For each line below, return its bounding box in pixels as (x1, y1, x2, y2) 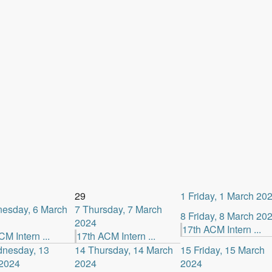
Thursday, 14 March (87, 243, 173, 257)
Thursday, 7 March (82, 202, 162, 216)
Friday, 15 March (193, 243, 265, 257)
